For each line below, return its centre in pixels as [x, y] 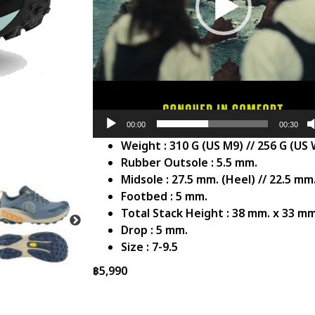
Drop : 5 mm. [154, 231]
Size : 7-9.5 [149, 248]
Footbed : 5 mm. [164, 197]
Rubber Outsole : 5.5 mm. [189, 163]
